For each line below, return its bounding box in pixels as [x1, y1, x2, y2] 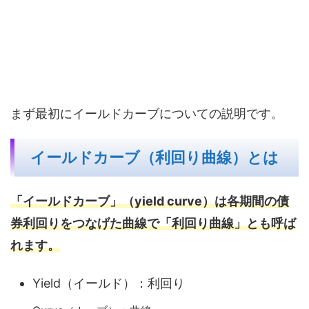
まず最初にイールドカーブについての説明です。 [10, 106, 283, 121]
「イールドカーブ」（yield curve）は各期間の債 [10, 193, 289, 208]
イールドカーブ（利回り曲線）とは [30, 148, 279, 166]
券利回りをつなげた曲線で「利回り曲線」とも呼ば [10, 215, 296, 230]
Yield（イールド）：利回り [32, 276, 185, 291]
